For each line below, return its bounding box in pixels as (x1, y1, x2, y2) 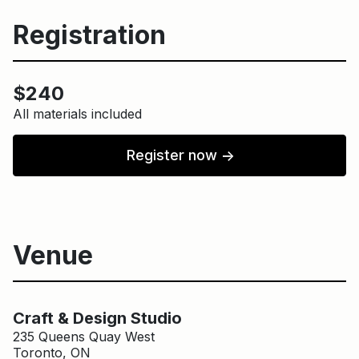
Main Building (169, 295, 232, 308)
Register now (126, 147, 221, 164)
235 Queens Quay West (13, 329, 155, 345)
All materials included (13, 106, 142, 123)
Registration (13, 19, 166, 51)
